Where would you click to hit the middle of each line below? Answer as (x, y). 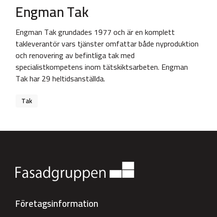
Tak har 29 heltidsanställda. (60, 78)
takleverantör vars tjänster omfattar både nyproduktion (107, 44)
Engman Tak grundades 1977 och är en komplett (95, 32)
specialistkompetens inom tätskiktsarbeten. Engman (102, 67)
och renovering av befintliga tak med (75, 55)
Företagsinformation (57, 203)
